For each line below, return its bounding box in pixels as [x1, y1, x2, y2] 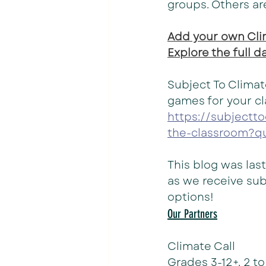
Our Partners [167, 207, 217, 221]
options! [167, 189, 217, 205]
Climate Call [167, 239, 235, 254]
